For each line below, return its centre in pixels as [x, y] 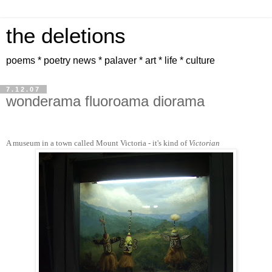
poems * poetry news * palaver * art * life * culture [110, 60]
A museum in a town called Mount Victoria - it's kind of [97, 143]
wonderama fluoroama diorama [105, 101]
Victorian [204, 143]
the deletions [66, 36]
